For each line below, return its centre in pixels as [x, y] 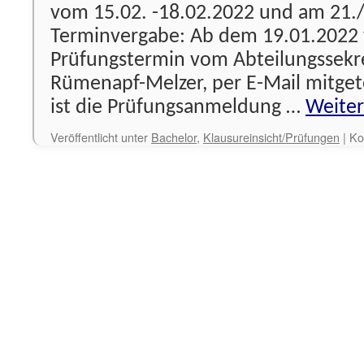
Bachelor [174, 137]
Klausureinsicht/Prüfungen [271, 137]
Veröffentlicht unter [99, 137]
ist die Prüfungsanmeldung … [178, 108]
